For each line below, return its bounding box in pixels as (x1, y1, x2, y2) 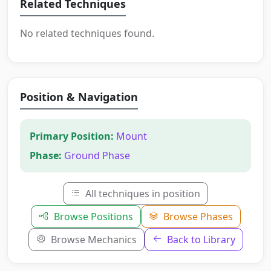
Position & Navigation (20, 90, 138, 105)
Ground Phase (64, 149, 130, 163)
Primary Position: (30, 129, 114, 143)
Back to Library (164, 233, 235, 247)
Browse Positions (51, 210, 133, 224)
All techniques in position (83, 187, 200, 201)
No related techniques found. (20, 27, 154, 41)
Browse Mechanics (48, 233, 137, 247)
